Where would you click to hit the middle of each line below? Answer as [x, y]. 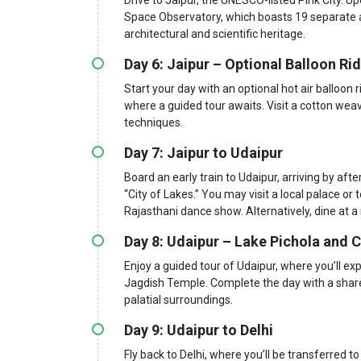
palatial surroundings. [178, 299]
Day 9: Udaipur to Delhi [199, 330]
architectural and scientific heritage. [215, 33]
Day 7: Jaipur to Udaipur [203, 152]
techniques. [154, 122]
